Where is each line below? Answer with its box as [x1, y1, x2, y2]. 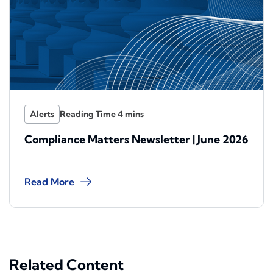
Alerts [30, 108, 55, 120]
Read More [24, 175, 74, 188]
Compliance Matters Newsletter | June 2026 [24, 132, 249, 147]
